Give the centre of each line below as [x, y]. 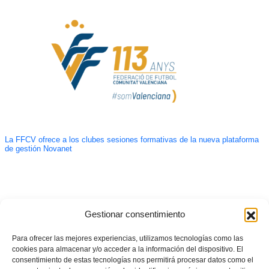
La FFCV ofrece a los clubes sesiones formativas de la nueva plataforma [131, 140]
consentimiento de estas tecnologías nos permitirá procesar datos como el [133, 260]
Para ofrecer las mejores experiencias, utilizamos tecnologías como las [128, 238]
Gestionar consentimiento [134, 214]
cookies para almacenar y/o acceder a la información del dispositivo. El [128, 249]
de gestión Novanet [38, 149]
